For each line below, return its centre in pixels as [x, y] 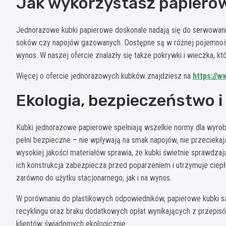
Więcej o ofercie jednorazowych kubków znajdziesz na [104, 76]
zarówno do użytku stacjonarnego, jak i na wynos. [94, 178]
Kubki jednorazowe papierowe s [67, 127]
